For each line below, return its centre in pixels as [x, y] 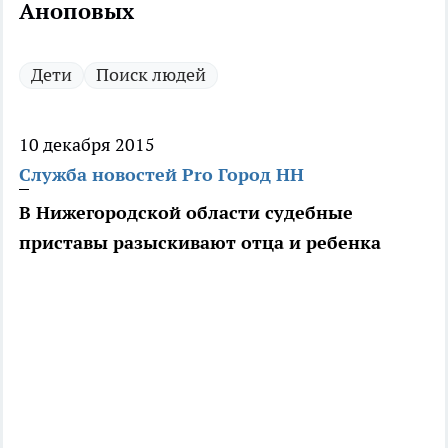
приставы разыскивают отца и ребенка [200, 243]
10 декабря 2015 [87, 145]
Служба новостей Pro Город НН [161, 175]
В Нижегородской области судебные [186, 213]
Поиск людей [151, 75]
